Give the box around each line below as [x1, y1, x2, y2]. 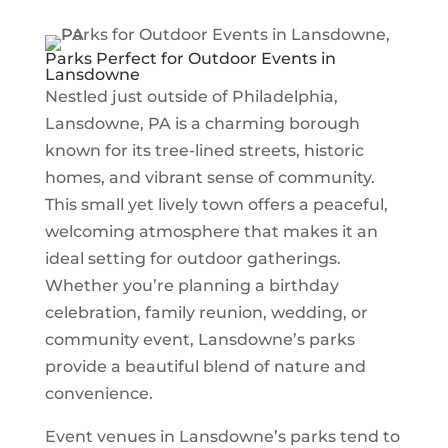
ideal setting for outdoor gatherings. [44, 249, 341, 268]
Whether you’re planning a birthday [44, 276, 339, 295]
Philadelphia [231, 87, 334, 106]
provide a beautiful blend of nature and [44, 357, 366, 376]
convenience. [44, 384, 153, 403]
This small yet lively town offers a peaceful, [44, 195, 388, 214]
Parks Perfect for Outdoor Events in [44, 49, 336, 68]
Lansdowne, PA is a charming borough [44, 114, 360, 133]
